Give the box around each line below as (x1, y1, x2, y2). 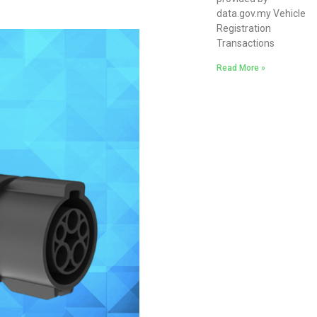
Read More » (217, 63, 266, 73)
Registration (217, 23, 272, 34)
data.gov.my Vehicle (217, 8, 306, 19)
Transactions (217, 38, 275, 49)
